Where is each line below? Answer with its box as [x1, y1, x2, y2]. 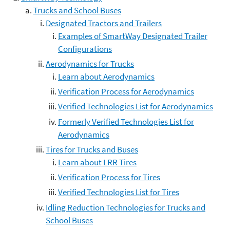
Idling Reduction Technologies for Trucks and [46, 201, 205, 213]
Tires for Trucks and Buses [46, 143, 138, 155]
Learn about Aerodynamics [58, 70, 155, 82]
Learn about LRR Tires [58, 156, 137, 168]
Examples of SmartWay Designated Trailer [58, 30, 207, 42]
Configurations [58, 43, 112, 54]
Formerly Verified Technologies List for [58, 116, 194, 127]
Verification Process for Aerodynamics [58, 86, 194, 97]
